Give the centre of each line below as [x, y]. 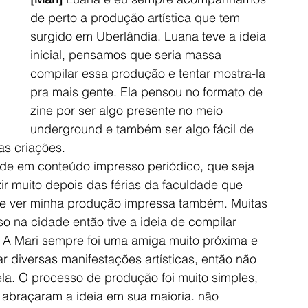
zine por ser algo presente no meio [128, 110]
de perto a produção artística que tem [137, 17]
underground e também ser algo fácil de [144, 129]
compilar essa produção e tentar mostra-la [150, 73]
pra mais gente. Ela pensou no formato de [148, 91]
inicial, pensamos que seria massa [128, 54]
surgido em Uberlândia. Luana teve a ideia [150, 36]
